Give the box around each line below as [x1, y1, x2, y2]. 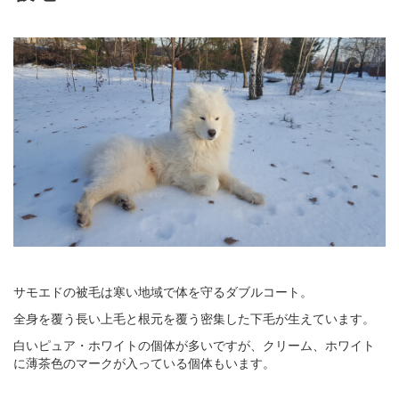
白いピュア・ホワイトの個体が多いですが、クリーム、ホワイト [13, 335, 375, 354]
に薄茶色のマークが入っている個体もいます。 [13, 353, 275, 371]
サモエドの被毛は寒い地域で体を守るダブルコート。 [13, 281, 313, 300]
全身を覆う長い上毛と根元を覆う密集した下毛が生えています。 [13, 308, 375, 327]
